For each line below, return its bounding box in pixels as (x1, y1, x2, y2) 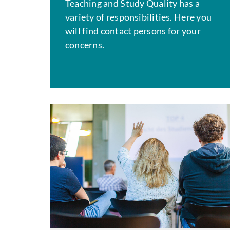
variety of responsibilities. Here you (65, 11, 212, 23)
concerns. (65, 39, 104, 50)
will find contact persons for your (65, 25, 201, 36)
